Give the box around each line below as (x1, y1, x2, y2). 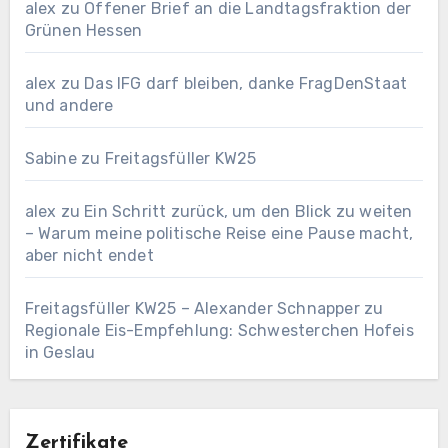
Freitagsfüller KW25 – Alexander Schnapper (24, 299, 360, 319)
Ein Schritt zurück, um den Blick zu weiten (84, 202, 413, 222)
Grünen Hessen (24, 21, 143, 41)
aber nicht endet (24, 246, 154, 266)
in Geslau (24, 343, 96, 363)
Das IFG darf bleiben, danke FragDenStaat (84, 74, 408, 94)
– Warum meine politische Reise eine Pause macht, (24, 224, 414, 244)
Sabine (24, 149, 77, 169)
